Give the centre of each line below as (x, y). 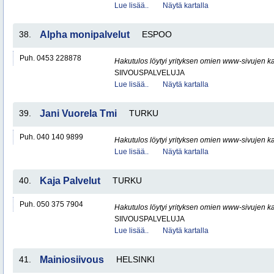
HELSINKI (135, 259)
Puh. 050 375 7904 (51, 204)
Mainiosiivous (72, 260)
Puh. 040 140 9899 (51, 137)
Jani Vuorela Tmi (78, 113)
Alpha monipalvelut (85, 35)
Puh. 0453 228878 (50, 58)
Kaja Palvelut (70, 181)
